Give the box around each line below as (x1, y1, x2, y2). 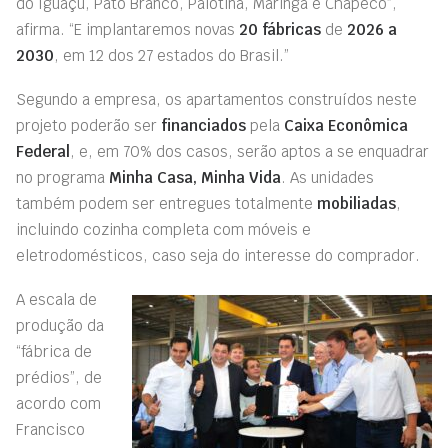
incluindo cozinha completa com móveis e (16, 220, 311, 239)
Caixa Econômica (284, 116, 408, 135)
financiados (161, 116, 246, 135)
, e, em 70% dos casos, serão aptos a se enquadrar (70, 142, 429, 161)
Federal (16, 142, 70, 161)
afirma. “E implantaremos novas (16, 20, 239, 39)
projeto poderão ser (16, 116, 161, 135)
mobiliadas (317, 194, 396, 213)
